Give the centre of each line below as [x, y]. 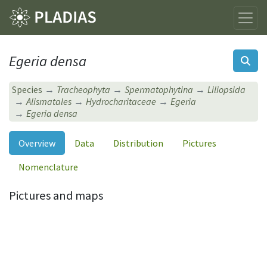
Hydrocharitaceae [121, 102]
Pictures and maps [56, 195]
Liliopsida [227, 90]
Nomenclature [48, 167]
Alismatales [49, 102]
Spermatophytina [159, 90]
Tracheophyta [84, 90]
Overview [37, 143]
